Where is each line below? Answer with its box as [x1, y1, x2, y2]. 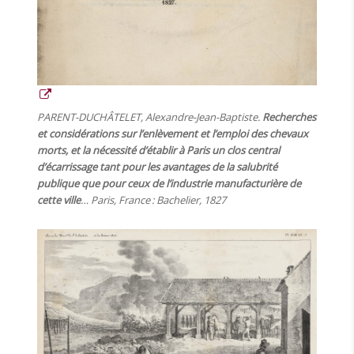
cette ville [37, 193, 81, 208]
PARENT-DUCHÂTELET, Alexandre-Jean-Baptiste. [37, 110, 263, 125]
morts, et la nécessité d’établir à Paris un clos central [37, 143, 281, 158]
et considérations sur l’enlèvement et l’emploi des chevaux [37, 126, 309, 141]
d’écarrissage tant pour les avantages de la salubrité [37, 160, 278, 175]
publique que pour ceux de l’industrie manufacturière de [37, 176, 302, 191]
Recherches [262, 110, 317, 125]
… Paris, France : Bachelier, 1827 [81, 193, 227, 208]
